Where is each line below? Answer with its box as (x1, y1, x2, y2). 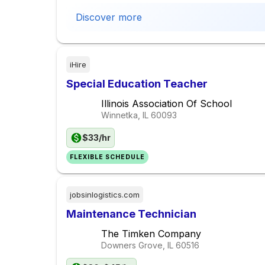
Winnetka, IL (101, 110, 148, 121)
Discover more (76, 11, 142, 24)
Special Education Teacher (66, 77, 208, 91)
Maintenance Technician (66, 208, 196, 221)
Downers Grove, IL (101, 240, 173, 251)
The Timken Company (101, 228, 201, 240)
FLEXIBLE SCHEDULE (70, 153, 146, 161)
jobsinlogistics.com (70, 190, 140, 200)
